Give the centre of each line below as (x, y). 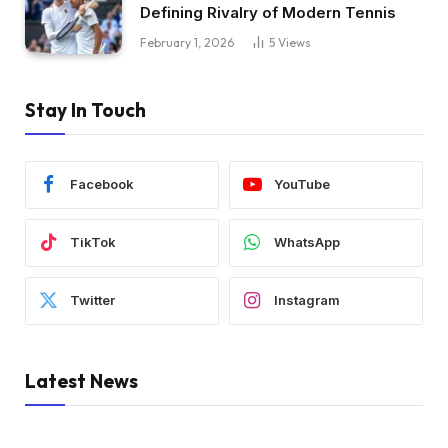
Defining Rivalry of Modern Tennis (268, 13)
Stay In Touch (85, 109)
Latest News (81, 380)
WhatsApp (307, 242)
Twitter (92, 300)
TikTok (93, 242)
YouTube (302, 184)
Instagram (307, 300)
